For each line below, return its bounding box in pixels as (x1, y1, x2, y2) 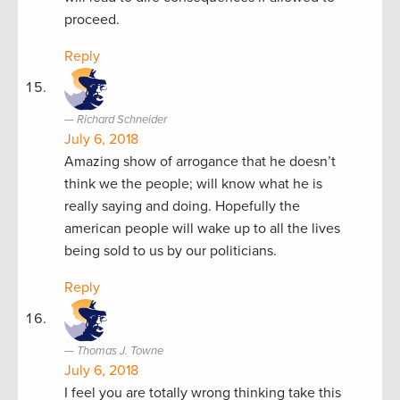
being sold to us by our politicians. (64, 241, 277, 260)
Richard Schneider (77, 112, 167, 127)
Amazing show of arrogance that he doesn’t (64, 152, 336, 171)
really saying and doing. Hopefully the (64, 196, 300, 215)
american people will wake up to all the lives (64, 219, 340, 237)
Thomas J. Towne (77, 343, 163, 358)
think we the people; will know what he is (64, 174, 322, 193)
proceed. (64, 10, 120, 29)
